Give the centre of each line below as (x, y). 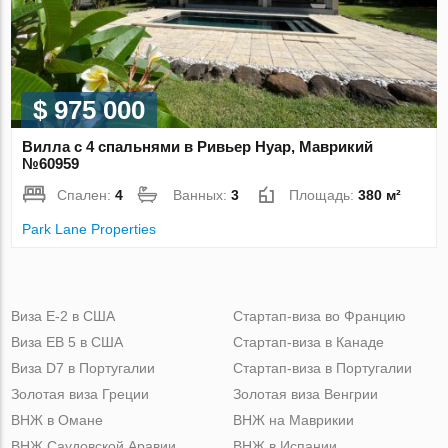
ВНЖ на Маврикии (293, 419)
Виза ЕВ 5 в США (67, 341)
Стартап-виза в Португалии (322, 367)
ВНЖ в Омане (57, 419)
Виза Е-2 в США (63, 315)
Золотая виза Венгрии (305, 393)
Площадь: (324, 194)
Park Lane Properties (89, 228)
